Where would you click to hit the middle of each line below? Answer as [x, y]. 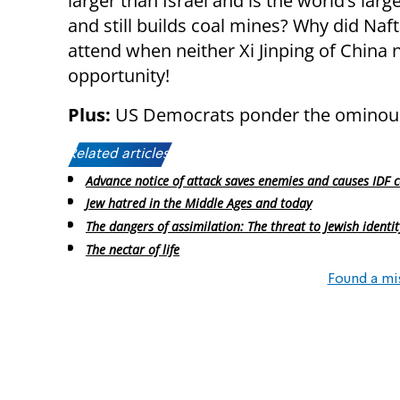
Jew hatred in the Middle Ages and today [199, 204]
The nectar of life [133, 250]
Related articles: [120, 155]
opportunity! [119, 76]
